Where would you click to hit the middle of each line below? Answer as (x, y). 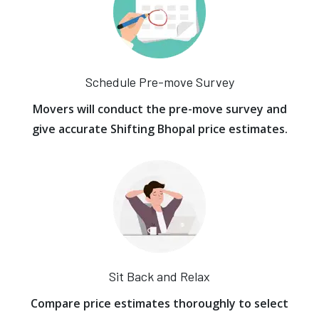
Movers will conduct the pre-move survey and (159, 109)
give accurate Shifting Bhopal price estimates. (159, 129)
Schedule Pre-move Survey (159, 82)
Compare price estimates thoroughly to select (159, 303)
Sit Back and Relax (159, 276)
